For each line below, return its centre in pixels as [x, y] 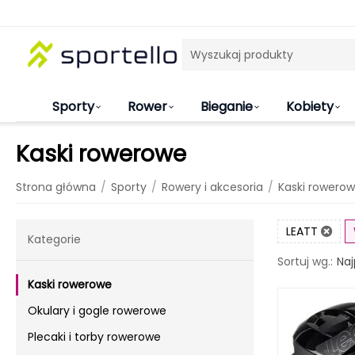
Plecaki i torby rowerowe [94, 337]
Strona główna [56, 187]
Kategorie [54, 239]
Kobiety [310, 107]
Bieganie [227, 107]
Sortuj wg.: [305, 261]
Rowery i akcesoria [212, 187]
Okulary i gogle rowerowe [97, 311]
